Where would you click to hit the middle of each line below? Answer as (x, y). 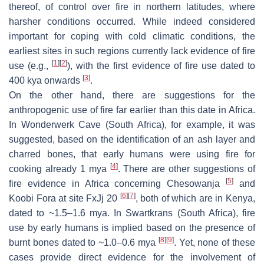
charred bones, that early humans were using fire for (132, 154)
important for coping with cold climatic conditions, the (132, 36)
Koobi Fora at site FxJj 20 (65, 198)
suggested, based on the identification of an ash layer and (132, 139)
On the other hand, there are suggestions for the (132, 95)
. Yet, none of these (214, 242)
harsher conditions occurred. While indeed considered (132, 21)
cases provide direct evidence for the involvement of (132, 257)
